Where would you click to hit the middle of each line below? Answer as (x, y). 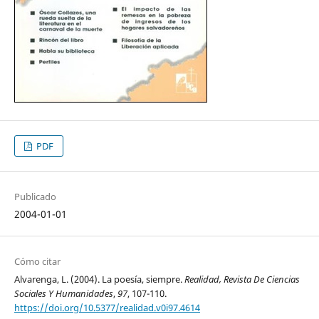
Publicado (35, 197)
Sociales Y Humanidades (63, 294)
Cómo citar (37, 262)
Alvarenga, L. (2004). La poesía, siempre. (99, 279)
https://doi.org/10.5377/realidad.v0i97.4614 (107, 308)
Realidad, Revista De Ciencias (242, 279)
